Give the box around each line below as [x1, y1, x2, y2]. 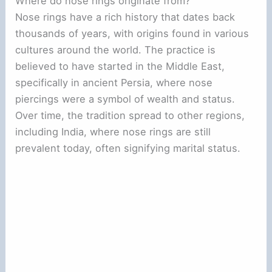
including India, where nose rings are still [15, 125, 211, 138]
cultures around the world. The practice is [15, 43, 216, 56]
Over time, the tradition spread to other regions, [15, 109, 245, 121]
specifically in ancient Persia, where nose [15, 76, 213, 89]
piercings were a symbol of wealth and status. [15, 92, 236, 105]
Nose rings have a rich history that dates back [15, 10, 236, 23]
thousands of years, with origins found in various [15, 27, 250, 39]
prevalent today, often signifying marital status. [15, 141, 241, 154]
